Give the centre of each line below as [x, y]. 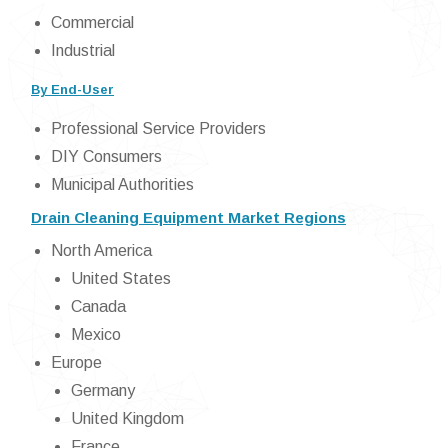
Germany [103, 391]
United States [121, 279]
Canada [98, 307]
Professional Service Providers [158, 129]
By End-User [72, 90]
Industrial [83, 51]
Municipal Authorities [122, 185]
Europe [76, 363]
